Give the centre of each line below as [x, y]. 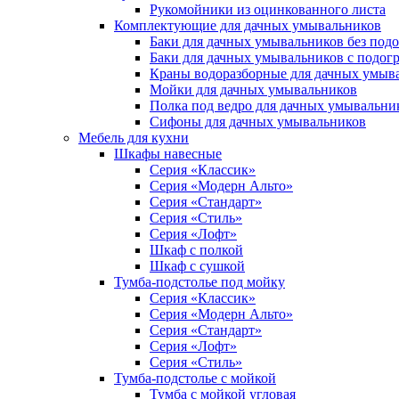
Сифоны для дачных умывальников [258, 122]
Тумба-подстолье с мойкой [195, 378]
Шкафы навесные [168, 154]
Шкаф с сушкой [197, 266]
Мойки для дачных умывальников [253, 90]
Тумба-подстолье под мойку [199, 282]
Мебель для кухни [134, 138]
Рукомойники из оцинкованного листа [268, 9]
